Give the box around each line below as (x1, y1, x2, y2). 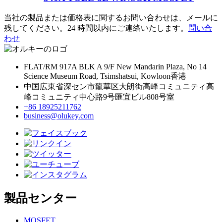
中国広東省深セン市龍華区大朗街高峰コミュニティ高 (24, 82, 214, 91)
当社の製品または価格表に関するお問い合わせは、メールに (4, 13, 218, 22)
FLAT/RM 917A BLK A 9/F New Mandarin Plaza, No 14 (24, 62, 207, 71)
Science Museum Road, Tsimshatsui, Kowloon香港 (24, 71, 186, 80)
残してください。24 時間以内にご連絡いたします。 (4, 23, 188, 32)
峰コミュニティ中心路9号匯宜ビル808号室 (24, 92, 174, 101)
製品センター (4, 191, 77, 205)
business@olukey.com (24, 111, 94, 120)
